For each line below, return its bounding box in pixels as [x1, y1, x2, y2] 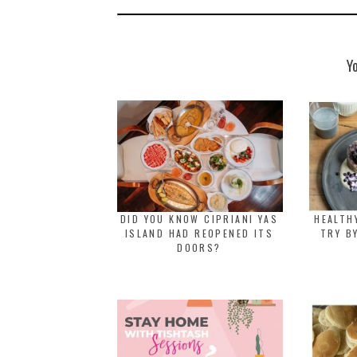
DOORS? [177, 241, 222, 254]
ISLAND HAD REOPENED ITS [124, 226, 274, 240]
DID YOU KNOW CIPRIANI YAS [120, 212, 278, 226]
